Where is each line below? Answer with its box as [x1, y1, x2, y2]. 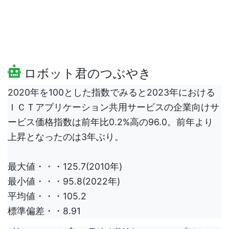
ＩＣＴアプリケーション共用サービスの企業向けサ [8, 102, 219, 113]
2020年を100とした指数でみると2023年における [8, 87, 215, 98]
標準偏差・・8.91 [8, 205, 81, 217]
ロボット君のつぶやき [21, 66, 151, 81]
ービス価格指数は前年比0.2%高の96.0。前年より [8, 117, 213, 128]
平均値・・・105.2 [8, 191, 86, 202]
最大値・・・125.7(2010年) [8, 161, 122, 172]
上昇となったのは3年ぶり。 [8, 131, 124, 143]
